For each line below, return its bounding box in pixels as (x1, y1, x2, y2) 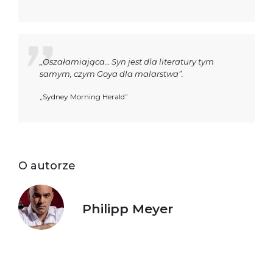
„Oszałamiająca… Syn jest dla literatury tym (40, 56, 214, 66)
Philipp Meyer (82, 200, 173, 216)
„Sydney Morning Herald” (40, 91, 128, 101)
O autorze (18, 158, 76, 172)
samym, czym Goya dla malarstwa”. (40, 68, 183, 79)
